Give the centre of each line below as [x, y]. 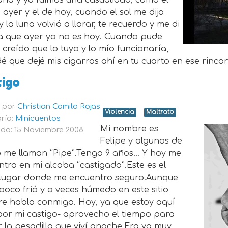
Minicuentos [38, 118]
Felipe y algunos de [141, 141]
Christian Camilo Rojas [59, 107]
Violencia [120, 112]
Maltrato [160, 112]
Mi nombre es [130, 129]
